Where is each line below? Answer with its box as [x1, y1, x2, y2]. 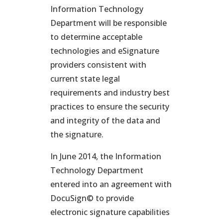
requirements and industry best [50, 87, 170, 98]
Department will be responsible [50, 17, 167, 28]
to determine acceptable [50, 31, 142, 42]
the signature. [50, 129, 104, 140]
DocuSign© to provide [50, 193, 134, 204]
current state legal [50, 73, 120, 84]
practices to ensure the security [50, 101, 169, 112]
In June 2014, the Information [50, 151, 161, 162]
